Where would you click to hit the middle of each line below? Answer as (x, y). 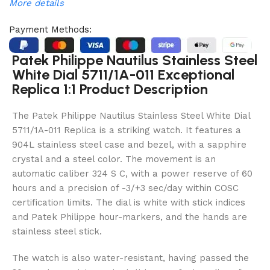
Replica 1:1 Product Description (110, 89)
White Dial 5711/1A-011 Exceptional (123, 74)
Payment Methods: (51, 30)
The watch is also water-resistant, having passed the (130, 258)
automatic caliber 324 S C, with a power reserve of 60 (132, 173)
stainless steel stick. (57, 231)
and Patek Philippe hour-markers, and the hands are (130, 217)
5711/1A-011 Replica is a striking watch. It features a (127, 130)
